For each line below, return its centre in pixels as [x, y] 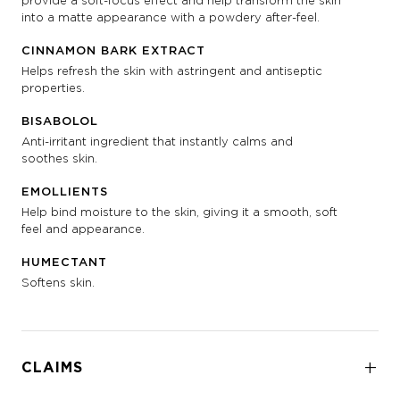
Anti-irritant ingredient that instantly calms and [157, 142]
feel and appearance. [83, 229]
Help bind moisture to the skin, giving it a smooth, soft [179, 212]
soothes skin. [59, 158]
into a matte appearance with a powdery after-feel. [171, 17]
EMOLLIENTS [65, 191]
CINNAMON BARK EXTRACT [113, 50]
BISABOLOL [60, 121]
